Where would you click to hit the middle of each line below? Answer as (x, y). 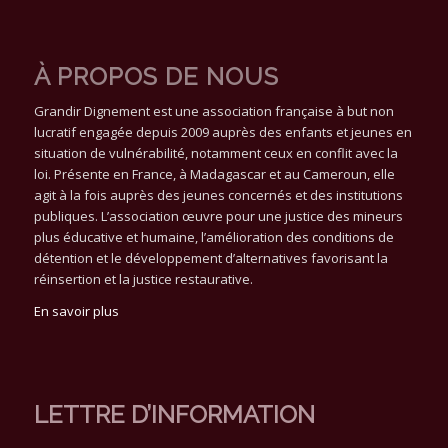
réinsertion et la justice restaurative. (143, 278)
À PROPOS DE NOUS (156, 76)
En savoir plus (76, 310)
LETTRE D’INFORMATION (174, 414)
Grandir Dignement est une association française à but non (213, 110)
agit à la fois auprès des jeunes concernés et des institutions (218, 194)
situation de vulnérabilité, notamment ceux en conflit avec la (215, 152)
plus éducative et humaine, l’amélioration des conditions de (213, 236)
